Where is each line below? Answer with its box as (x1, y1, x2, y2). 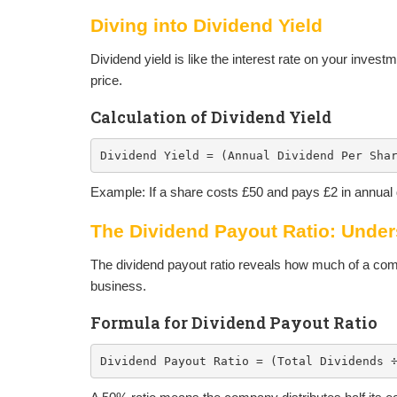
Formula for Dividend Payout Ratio (90, 312, 378, 333)
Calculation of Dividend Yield (90, 106, 331, 128)
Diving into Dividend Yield (90, 15, 323, 35)
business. (90, 278, 146, 293)
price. (90, 73, 122, 88)
